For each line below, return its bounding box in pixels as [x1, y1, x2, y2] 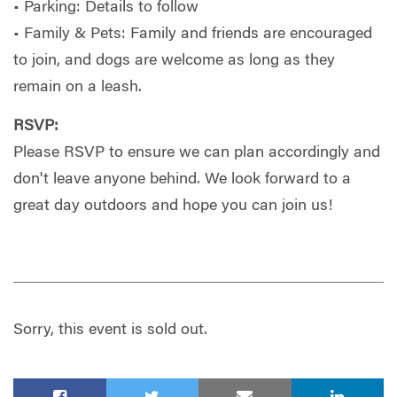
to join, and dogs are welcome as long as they [13, 53, 335, 70]
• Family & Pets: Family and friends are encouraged [13, 27, 372, 43]
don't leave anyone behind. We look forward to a [13, 171, 351, 188]
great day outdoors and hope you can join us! [13, 198, 332, 214]
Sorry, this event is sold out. [13, 322, 207, 339]
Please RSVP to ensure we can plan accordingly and [13, 144, 380, 161]
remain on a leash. [13, 80, 142, 97]
